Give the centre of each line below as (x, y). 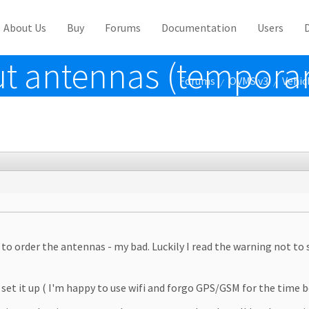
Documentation (199, 28)
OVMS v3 (249, 81)
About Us (25, 28)
